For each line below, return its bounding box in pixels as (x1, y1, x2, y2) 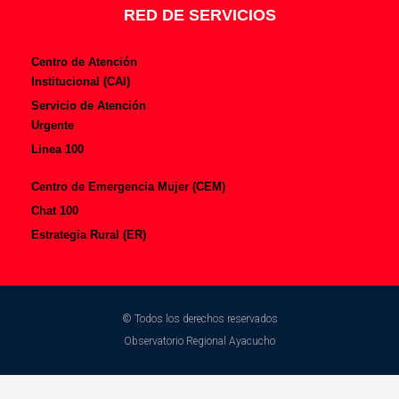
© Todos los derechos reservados (121, 313, 278, 326)
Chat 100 (31, 204, 78, 218)
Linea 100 (31, 142, 84, 157)
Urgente (31, 118, 74, 133)
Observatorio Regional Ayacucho (124, 335, 275, 348)
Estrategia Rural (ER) (31, 228, 146, 242)
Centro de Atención (31, 55, 137, 69)
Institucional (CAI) (31, 75, 130, 89)
